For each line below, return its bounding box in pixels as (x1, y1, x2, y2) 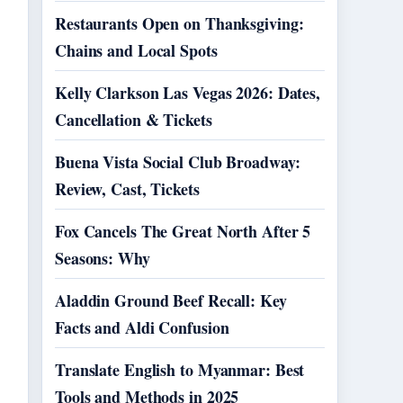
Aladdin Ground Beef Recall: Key (55, 289, 287, 312)
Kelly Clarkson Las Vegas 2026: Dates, (55, 81, 321, 104)
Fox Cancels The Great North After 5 (55, 219, 311, 243)
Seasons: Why (55, 246, 150, 270)
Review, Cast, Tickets (55, 177, 200, 201)
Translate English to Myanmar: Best (55, 358, 305, 381)
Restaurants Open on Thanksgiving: (55, 12, 304, 35)
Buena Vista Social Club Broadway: (55, 150, 300, 174)
